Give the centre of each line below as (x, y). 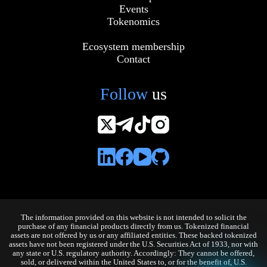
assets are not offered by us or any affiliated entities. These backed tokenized (133, 236)
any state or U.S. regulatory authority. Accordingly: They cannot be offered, (133, 254)
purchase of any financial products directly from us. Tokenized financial (133, 227)
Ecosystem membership (133, 47)
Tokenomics (133, 22)
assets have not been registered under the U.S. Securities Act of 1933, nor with (133, 245)
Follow (126, 94)
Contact (133, 59)
